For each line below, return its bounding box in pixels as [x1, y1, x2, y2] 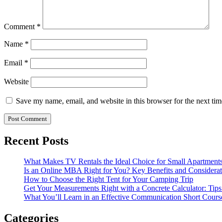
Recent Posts [4, 134, 68, 147]
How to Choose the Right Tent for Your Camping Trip [24, 175, 193, 184]
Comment [4, 22, 37, 31]
